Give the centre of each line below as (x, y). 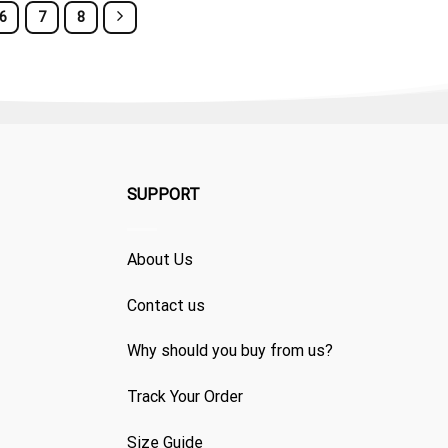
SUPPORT (163, 194)
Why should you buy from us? (230, 351)
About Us (160, 259)
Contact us (166, 305)
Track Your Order (185, 397)
